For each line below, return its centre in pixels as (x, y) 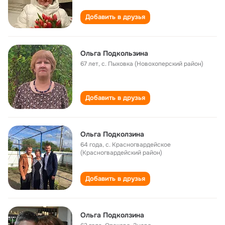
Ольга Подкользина (114, 53)
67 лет (89, 64)
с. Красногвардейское (138, 145)
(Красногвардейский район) (121, 153)
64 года (91, 145)
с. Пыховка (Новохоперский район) (152, 64)
